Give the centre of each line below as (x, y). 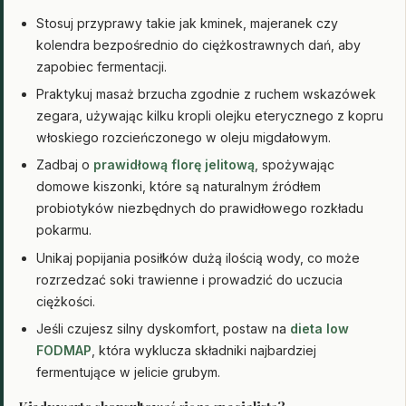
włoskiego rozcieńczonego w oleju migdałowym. (184, 137)
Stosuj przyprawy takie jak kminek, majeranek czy (187, 23)
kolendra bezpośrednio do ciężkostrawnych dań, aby (198, 44)
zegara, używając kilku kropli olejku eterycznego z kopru (210, 115)
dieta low (319, 329)
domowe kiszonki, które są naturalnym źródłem (179, 187)
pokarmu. (64, 230)
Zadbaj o (65, 165)
